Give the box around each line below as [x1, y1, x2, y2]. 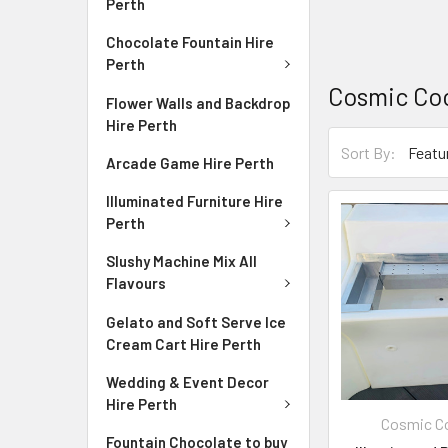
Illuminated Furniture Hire [106, 191, 283, 210]
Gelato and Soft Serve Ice [106, 312, 286, 331]
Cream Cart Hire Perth [106, 334, 261, 353]
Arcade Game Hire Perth [106, 153, 274, 172]
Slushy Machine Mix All [106, 252, 257, 270]
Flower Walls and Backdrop [106, 93, 291, 112]
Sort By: [341, 142, 397, 162]
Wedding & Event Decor [106, 372, 269, 391]
